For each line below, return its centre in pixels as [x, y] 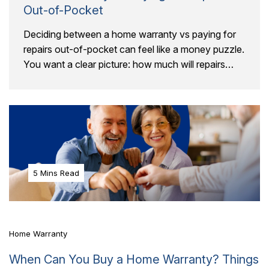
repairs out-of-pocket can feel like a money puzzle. [134, 50]
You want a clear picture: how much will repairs [124, 65]
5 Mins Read [56, 173]
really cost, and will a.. [70, 80]
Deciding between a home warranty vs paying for [130, 35]
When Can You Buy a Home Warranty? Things [134, 259]
